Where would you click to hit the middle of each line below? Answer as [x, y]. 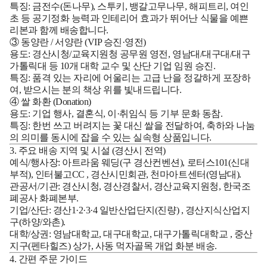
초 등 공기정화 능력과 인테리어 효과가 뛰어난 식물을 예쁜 [129, 18]
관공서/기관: [36, 186]
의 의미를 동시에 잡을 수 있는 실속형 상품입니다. [111, 137]
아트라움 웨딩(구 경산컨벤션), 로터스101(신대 [156, 162]
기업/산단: [31, 210]
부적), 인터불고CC [48, 174]
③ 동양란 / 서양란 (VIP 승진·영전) [78, 42]
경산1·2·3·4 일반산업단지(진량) [117, 210]
